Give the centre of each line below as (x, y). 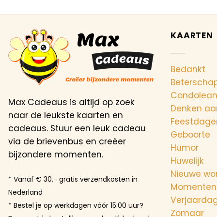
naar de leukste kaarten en (66, 116)
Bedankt (188, 69)
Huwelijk (187, 161)
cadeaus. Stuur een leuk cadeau (77, 129)
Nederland (25, 193)
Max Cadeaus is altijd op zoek (71, 102)
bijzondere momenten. (56, 155)
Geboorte (190, 134)
